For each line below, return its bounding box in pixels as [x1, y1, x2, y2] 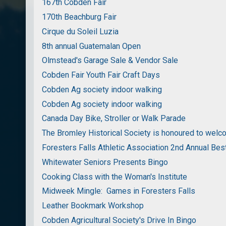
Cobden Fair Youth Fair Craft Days [42, 70, 160, 80]
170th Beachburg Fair [42, 12, 117, 22]
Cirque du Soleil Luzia [42, 26, 119, 36]
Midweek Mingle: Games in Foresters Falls [42, 186, 196, 196]
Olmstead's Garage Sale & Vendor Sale [42, 55, 179, 66]
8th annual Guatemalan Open [42, 41, 141, 51]
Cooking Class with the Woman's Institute [42, 172, 188, 182]
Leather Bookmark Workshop [42, 201, 144, 211]
